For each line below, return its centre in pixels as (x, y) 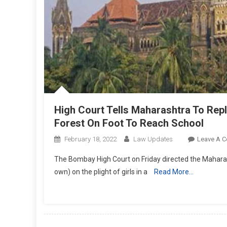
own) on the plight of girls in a (102, 172)
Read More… (174, 172)
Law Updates (153, 139)
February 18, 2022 (90, 139)
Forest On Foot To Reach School (129, 123)
